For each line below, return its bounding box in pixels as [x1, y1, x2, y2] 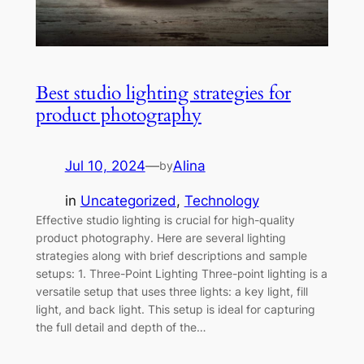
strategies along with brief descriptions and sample [35, 249, 307, 263]
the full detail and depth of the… [35, 320, 206, 335]
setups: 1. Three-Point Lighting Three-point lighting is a [35, 266, 327, 281]
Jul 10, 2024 [64, 158, 145, 175]
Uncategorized [80, 193, 176, 210]
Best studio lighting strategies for [35, 80, 291, 106]
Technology [184, 193, 259, 210]
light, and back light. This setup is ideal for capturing [35, 302, 315, 317]
